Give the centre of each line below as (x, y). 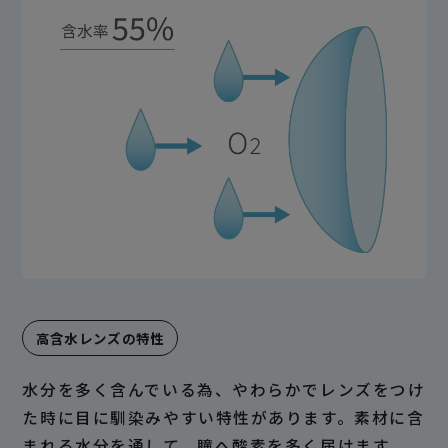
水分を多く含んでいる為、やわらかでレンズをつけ (224, 389)
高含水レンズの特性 (100, 337)
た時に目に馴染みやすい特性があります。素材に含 (223, 417)
